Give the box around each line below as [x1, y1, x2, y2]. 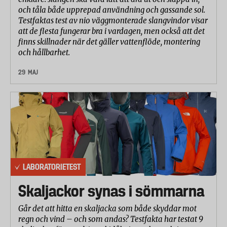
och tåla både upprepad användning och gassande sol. [18, 5, 205, 15]
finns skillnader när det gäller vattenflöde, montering [18, 36, 200, 47]
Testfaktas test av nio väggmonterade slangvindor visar [18, 15, 208, 25]
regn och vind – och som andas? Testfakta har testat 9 [18, 214, 203, 224]
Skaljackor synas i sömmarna [18, 181, 204, 200]
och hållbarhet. [18, 47, 71, 57]
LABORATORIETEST [23, 161, 81, 172]
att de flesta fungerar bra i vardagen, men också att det [18, 26, 205, 36]
